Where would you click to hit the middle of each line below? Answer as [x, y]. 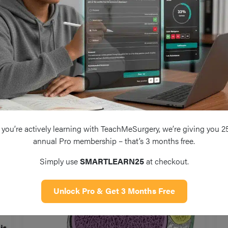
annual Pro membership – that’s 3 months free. [114, 140]
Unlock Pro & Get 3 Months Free [114, 190]
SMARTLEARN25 [112, 161]
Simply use [60, 161]
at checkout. [166, 161]
